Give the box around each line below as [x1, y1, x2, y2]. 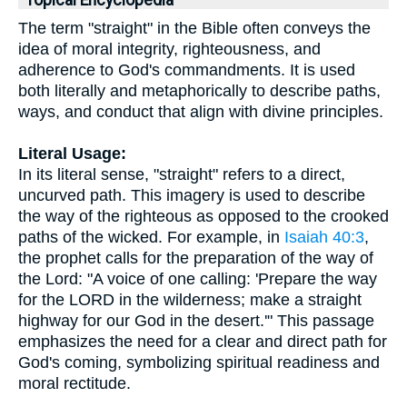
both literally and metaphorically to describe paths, [18, 82, 381, 100]
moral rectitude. [18, 374, 131, 392]
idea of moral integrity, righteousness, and [18, 40, 321, 58]
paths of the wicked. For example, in [18, 228, 284, 246]
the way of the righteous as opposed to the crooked [18, 207, 389, 225]
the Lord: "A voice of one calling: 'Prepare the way [18, 270, 377, 288]
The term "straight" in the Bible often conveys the [18, 19, 371, 37]
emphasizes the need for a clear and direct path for [18, 333, 387, 351]
